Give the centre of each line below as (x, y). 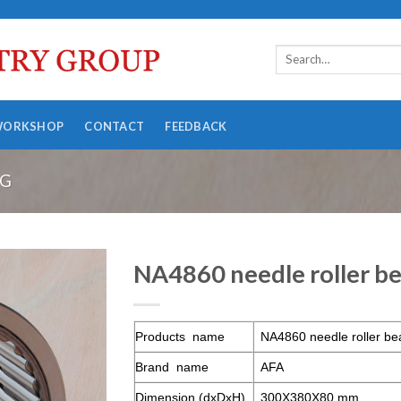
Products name (180, 337)
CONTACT (115, 126)
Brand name (172, 367)
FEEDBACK (196, 126)
